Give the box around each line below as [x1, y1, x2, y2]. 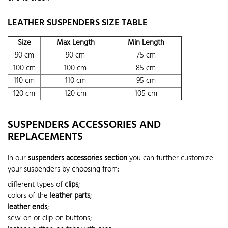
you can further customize [127, 152, 213, 165]
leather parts [50, 189, 90, 202]
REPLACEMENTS [8, 129, 83, 146]
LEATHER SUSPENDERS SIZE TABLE [8, 15, 148, 31]
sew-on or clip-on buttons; [8, 212, 92, 224]
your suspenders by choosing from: [8, 163, 119, 176]
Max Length [56, 36, 95, 49]
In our [8, 152, 28, 165]
